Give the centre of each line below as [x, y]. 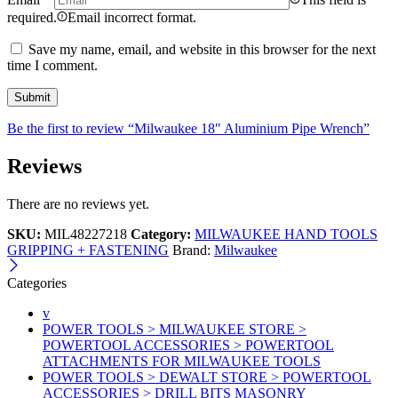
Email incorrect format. [132, 18]
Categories [37, 283]
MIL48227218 [86, 235]
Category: [161, 235]
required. [32, 18]
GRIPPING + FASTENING [88, 251]
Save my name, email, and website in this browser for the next [202, 50]
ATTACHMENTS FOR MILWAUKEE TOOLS [182, 362]
